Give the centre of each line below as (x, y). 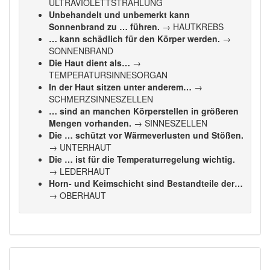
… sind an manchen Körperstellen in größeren (144, 111)
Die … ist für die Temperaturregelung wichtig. (142, 159)
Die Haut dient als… (89, 63)
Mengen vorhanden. (90, 123)
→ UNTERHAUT (80, 147)
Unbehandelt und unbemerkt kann (119, 14)
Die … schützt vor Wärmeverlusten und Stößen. (146, 135)
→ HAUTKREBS (192, 27)
